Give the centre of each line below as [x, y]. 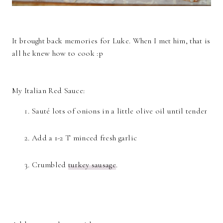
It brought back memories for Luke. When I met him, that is [111, 41]
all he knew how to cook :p [57, 54]
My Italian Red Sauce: [49, 91]
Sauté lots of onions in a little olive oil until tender [120, 111]
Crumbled [50, 165]
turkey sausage [92, 165]
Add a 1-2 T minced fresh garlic [85, 138]
